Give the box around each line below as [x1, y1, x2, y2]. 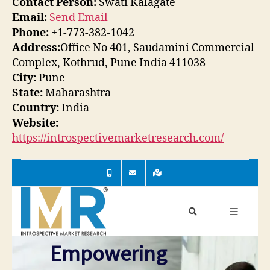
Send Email [49, 10, 108, 25]
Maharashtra [43, 86, 111, 100]
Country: [12, 101, 59, 115]
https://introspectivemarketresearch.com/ [12, 131, 224, 145]
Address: [12, 40, 60, 55]
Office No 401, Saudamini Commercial [60, 40, 254, 55]
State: [12, 86, 43, 100]
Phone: [12, 25, 49, 40]
